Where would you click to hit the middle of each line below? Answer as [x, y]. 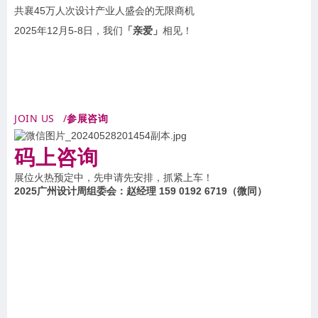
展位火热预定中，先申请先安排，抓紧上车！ [114, 177]
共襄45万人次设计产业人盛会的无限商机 [104, 10]
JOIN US [34, 118]
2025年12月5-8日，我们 [68, 30]
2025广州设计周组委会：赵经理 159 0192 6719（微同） [141, 191]
